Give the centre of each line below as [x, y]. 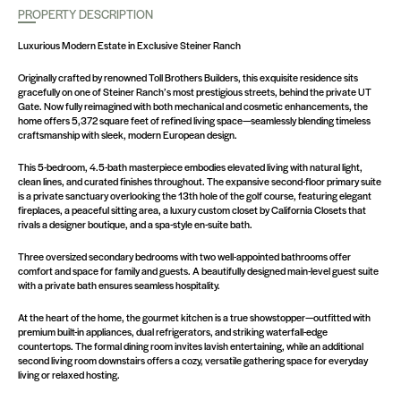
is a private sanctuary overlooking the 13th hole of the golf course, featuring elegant [195, 195]
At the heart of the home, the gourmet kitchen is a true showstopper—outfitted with [194, 317]
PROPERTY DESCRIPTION [85, 14]
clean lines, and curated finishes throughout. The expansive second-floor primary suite [200, 181]
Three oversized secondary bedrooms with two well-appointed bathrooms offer [184, 256]
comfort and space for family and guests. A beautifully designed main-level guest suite [198, 270]
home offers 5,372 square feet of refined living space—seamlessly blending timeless [194, 120]
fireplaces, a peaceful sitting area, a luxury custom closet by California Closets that [192, 209]
